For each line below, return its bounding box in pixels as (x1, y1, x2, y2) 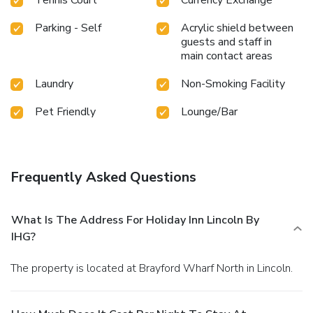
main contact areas (181, 48, 272, 64)
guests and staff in (181, 34, 272, 50)
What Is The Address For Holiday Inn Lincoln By (11, 212, 259, 228)
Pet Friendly (35, 103, 96, 119)
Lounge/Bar (181, 103, 238, 119)
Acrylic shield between (181, 20, 293, 36)
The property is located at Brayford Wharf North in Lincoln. (17, 260, 293, 276)
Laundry (35, 75, 73, 92)
